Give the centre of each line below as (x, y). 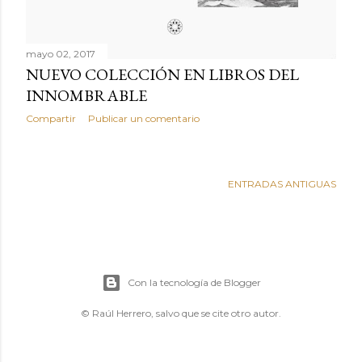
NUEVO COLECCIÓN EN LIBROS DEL (162, 75)
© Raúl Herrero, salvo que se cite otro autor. (181, 314)
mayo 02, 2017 (61, 54)
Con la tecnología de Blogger (194, 283)
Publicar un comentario (144, 119)
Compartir (51, 119)
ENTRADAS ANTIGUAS (282, 184)
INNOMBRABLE (86, 96)
